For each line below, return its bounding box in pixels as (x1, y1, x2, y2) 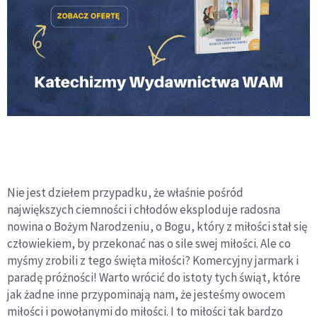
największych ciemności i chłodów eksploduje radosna (7, 201, 280, 217)
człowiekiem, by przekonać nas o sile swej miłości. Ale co (7, 235, 291, 251)
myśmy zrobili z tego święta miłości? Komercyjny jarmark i (7, 252, 299, 268)
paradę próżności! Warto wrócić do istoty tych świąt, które (7, 269, 301, 285)
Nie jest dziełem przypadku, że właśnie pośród (7, 184, 243, 200)
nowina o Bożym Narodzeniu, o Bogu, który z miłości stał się (7, 218, 307, 234)
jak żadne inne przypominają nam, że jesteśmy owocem (7, 286, 285, 302)
